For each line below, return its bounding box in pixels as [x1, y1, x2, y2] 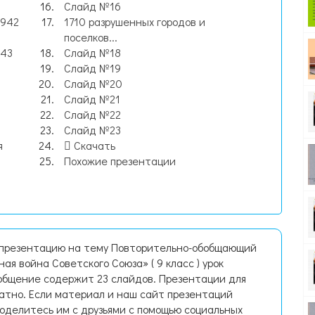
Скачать [71, 138, 116, 153]
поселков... [64, 30, 118, 44]
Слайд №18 [64, 45, 122, 60]
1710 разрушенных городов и [64, 14, 206, 29]
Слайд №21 [64, 91, 121, 106]
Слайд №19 [64, 60, 122, 75]
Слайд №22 [64, 107, 122, 122]
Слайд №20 [64, 76, 123, 91]
